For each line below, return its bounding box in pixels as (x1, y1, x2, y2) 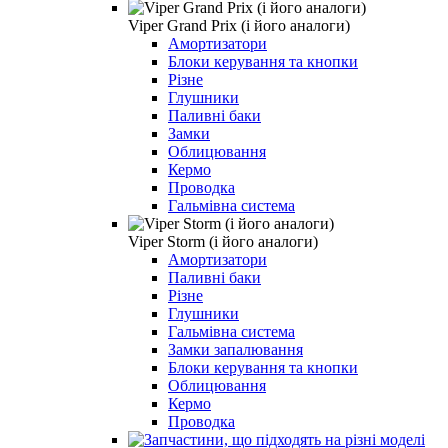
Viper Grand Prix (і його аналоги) (128, 16, 350, 34)
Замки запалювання (168, 340, 303, 358)
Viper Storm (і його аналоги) (128, 232, 318, 250)
